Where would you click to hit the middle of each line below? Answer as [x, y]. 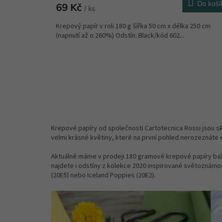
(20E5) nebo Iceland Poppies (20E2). [103, 176]
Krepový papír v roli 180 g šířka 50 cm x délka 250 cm [133, 27]
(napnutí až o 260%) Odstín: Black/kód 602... [120, 36]
